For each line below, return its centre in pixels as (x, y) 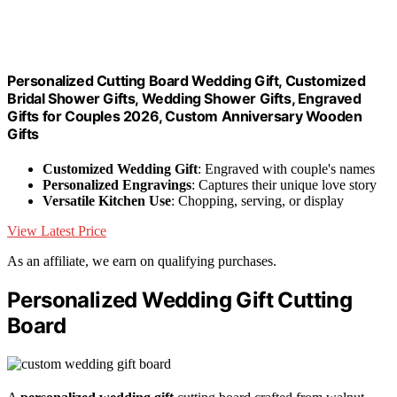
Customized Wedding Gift (120, 169)
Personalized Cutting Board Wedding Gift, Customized (187, 80)
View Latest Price (57, 231)
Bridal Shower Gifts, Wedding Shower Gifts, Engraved (184, 98)
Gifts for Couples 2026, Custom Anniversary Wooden (185, 116)
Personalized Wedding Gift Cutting (180, 300)
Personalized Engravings (117, 185)
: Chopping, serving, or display (257, 201)
